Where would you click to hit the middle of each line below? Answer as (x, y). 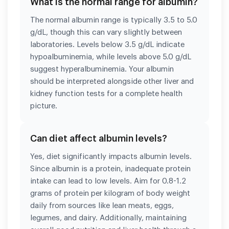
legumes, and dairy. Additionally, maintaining (108, 218)
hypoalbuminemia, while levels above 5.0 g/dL (111, 57)
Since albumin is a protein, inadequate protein (110, 169)
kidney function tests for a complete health (106, 94)
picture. (44, 106)
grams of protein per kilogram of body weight (110, 193)
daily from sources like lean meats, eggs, (102, 205)
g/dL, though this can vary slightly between (106, 32)
